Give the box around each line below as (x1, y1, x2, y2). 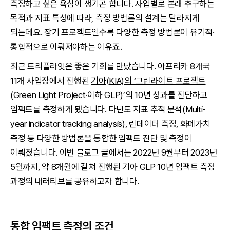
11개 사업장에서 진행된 (10, 75, 91, 86)
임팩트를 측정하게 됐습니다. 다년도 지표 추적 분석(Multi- (10, 104, 206, 114)
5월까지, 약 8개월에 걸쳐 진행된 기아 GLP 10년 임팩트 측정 (10, 162, 215, 172)
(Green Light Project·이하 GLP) (10, 90, 124, 100)
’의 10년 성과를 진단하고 (123, 90, 207, 100)
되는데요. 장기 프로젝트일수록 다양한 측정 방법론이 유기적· (10, 27, 215, 37)
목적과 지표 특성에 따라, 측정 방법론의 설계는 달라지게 (10, 13, 200, 23)
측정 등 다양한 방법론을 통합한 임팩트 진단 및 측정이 (10, 133, 192, 143)
